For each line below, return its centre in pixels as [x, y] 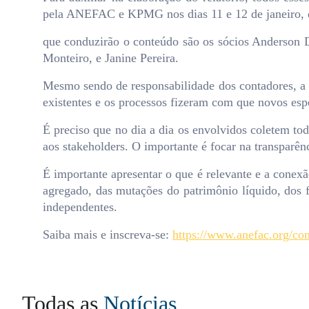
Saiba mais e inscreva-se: [108, 235]
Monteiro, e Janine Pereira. [111, 58]
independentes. [80, 207]
